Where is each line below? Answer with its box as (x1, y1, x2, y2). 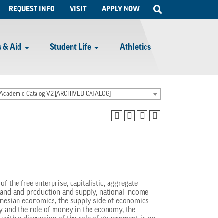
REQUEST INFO (9, 6, 55, 13)
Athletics (119, 43, 151, 52)
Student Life (50, 43, 91, 52)
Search (161, 15, 187, 23)
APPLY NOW (101, 6, 140, 13)
